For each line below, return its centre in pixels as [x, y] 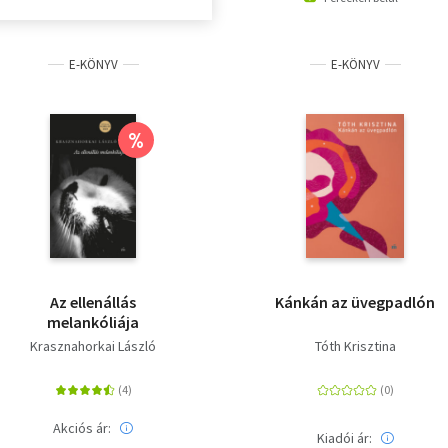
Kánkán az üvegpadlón [355, 301]
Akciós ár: [82, 427]
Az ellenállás [93, 301]
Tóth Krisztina [355, 345]
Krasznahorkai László [93, 345]
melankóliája [93, 321]
